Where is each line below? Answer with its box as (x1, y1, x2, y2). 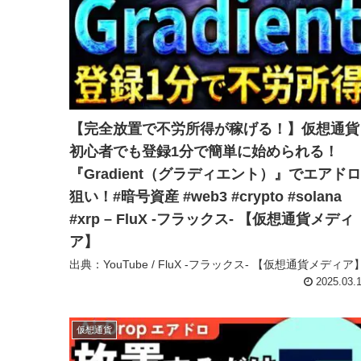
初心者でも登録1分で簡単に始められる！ (69, 143, 338, 160)
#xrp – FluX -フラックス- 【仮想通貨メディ (69, 210, 354, 227)
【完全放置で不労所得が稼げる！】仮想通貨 (69, 120, 359, 137)
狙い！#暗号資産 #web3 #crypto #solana (69, 188, 342, 205)
